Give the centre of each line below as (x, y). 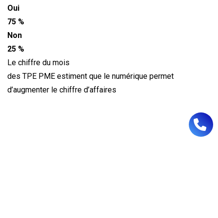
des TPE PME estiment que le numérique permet (91, 76)
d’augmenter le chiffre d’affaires (62, 90)
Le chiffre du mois (38, 63)
